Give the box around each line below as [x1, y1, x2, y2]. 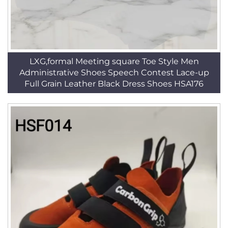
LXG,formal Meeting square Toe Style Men [29, 56, 199, 66]
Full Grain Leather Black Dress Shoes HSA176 [24, 79, 204, 89]
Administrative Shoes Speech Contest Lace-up [19, 68, 209, 77]
